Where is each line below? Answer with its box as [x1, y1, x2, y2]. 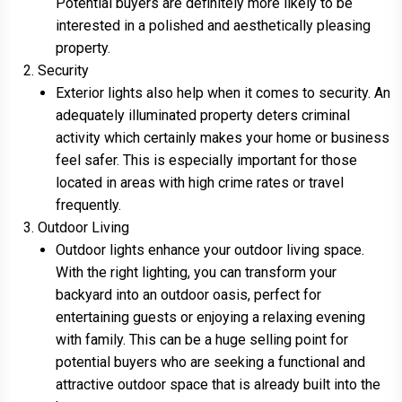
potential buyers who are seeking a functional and [56, 353, 365, 371]
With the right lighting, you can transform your [56, 263, 336, 281]
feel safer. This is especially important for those [56, 151, 357, 169]
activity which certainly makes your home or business [56, 128, 389, 146]
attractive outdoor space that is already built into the [56, 375, 380, 393]
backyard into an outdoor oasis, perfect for [56, 285, 321, 303]
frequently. [56, 196, 121, 214]
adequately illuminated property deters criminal [56, 106, 350, 124]
